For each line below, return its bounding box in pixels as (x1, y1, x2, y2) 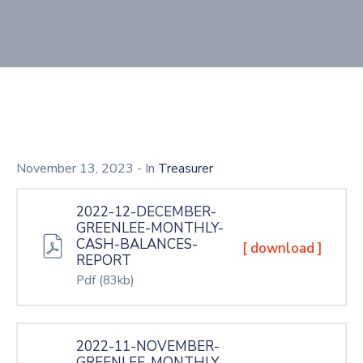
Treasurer (158, 160, 213, 177)
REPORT (76, 251, 131, 270)
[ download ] (242, 239, 322, 258)
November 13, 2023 (16, 160, 137, 177)
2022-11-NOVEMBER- (76, 337, 220, 356)
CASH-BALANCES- (76, 235, 198, 254)
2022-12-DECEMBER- (76, 203, 216, 221)
